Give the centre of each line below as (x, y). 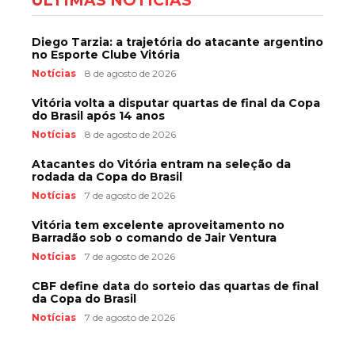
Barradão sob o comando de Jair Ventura (154, 237)
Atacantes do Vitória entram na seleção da (161, 164)
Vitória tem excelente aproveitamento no (158, 225)
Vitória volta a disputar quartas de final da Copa (176, 103)
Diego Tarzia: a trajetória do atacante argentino (177, 42)
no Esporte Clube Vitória (106, 54)
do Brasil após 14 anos (98, 115)
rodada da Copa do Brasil (107, 176)
